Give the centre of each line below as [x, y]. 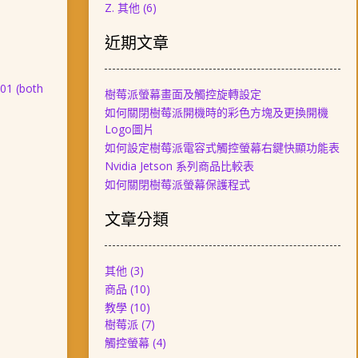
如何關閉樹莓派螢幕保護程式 [177, 184]
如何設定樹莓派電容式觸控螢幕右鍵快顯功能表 [222, 147]
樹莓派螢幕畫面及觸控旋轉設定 [183, 94]
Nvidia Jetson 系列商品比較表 [179, 166]
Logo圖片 [129, 129]
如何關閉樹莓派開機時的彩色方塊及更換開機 [216, 112]
